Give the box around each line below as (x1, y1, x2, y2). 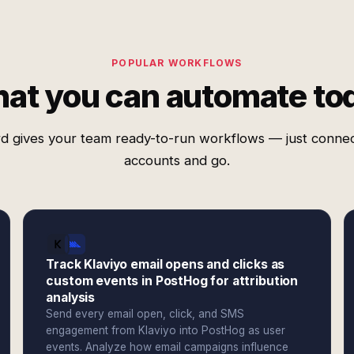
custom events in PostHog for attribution (46, 273, 299, 288)
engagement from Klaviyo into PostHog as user (46, 324, 286, 337)
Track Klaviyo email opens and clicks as (46, 257, 285, 272)
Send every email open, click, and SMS (46, 307, 245, 320)
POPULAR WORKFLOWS (111, 57, 243, 69)
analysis (46, 290, 96, 305)
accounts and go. (124, 153, 230, 168)
